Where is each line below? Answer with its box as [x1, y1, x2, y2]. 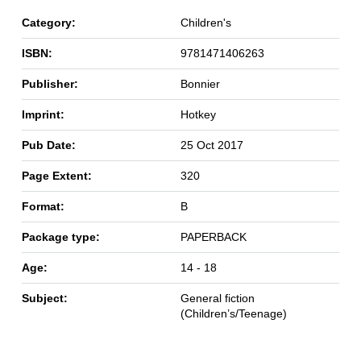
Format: [21, 199, 64, 213]
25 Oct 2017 [180, 138, 243, 151]
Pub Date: [21, 138, 76, 151]
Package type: [21, 230, 100, 243]
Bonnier [180, 77, 220, 90]
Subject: [21, 291, 68, 305]
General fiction [180, 291, 255, 305]
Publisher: [21, 77, 78, 90]
